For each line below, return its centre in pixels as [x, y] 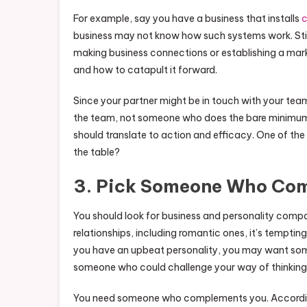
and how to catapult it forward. [145, 70]
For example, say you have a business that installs [187, 18]
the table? [97, 152]
